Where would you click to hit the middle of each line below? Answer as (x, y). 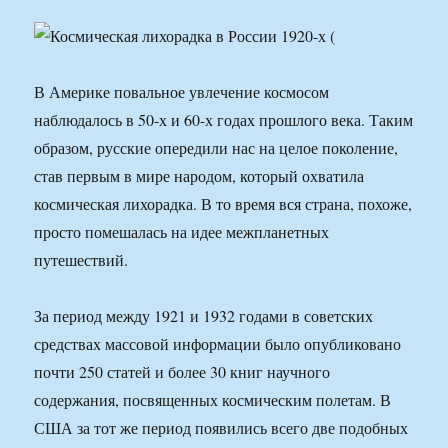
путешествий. (81, 260)
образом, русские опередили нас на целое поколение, (216, 148)
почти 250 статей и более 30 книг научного (182, 372)
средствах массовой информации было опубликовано (218, 344)
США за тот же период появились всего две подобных (221, 428)
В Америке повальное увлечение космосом (182, 92)
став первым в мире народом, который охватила (199, 176)
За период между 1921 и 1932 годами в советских (204, 316)
